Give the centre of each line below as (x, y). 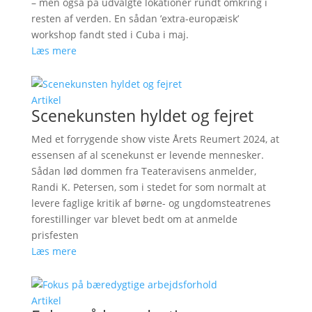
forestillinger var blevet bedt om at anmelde (134, 219)
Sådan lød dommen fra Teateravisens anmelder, (143, 171)
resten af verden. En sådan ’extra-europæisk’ (135, 18)
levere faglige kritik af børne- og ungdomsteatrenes (151, 203)
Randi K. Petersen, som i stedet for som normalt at (148, 187)
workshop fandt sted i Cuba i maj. (110, 34)
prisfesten (55, 235)
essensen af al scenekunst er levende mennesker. (147, 155)
